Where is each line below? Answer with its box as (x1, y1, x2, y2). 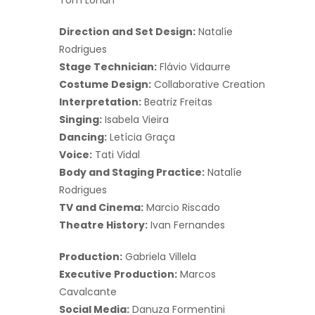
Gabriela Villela (122, 249, 196, 264)
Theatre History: (59, 217, 148, 232)
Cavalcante (59, 284, 117, 299)
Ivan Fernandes (148, 217, 225, 232)
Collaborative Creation (151, 77, 265, 91)
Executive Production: (59, 266, 177, 281)
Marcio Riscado (143, 200, 220, 214)
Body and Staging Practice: (59, 165, 205, 179)
